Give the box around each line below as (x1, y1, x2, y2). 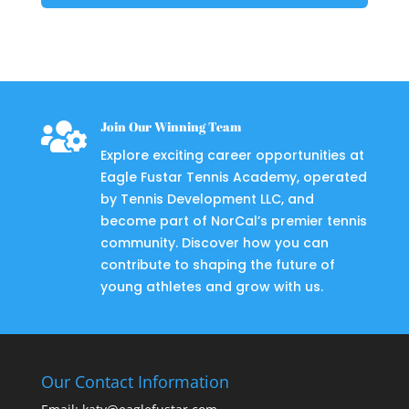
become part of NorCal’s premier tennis (100, 212, 367, 231)
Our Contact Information (40, 371, 229, 393)
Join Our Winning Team (100, 118, 241, 136)
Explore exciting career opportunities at (100, 146, 364, 165)
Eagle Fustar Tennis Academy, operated (100, 168, 367, 187)
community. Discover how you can (100, 234, 329, 253)
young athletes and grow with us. (100, 278, 323, 297)
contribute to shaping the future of (100, 256, 335, 275)
